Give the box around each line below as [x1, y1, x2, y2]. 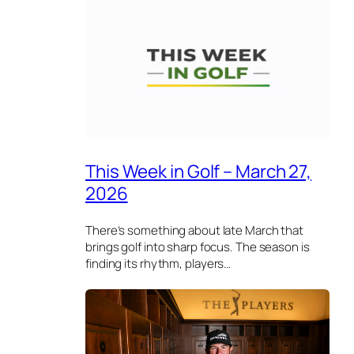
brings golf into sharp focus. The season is [85, 239, 310, 256]
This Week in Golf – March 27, [85, 158, 312, 183]
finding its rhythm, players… [85, 255, 232, 273]
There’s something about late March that [85, 222, 304, 239]
